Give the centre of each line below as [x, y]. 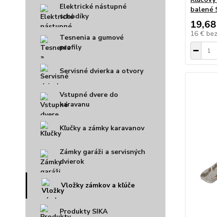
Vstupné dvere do [89, 95]
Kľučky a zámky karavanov [102, 128]
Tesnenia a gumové [92, 38]
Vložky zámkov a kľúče [98, 185]
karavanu [75, 104]
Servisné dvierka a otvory [101, 71]
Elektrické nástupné [93, 7]
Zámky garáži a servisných [102, 152]
